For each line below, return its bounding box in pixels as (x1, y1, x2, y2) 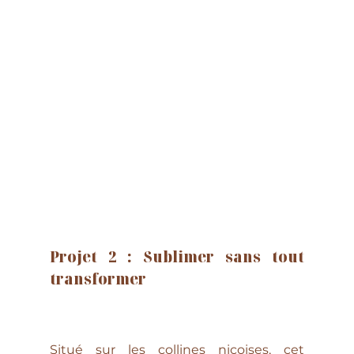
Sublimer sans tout (143, 246, 305, 268)
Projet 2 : (49, 246, 144, 268)
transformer (49, 268, 146, 290)
